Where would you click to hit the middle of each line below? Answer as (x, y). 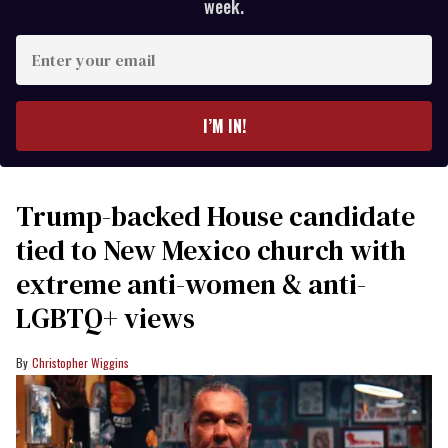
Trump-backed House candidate (215, 216)
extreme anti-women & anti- (191, 284)
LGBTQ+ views (105, 318)
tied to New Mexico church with (211, 250)
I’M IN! (224, 126)
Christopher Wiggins (80, 363)
